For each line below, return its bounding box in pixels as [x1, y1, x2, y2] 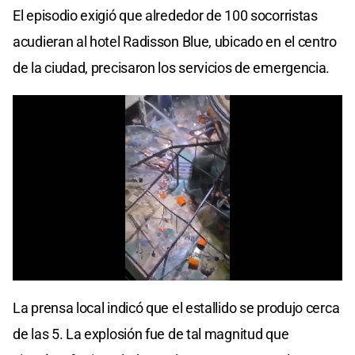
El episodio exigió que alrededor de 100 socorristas [13, 6, 318, 24]
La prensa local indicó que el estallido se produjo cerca [13, 299, 340, 316]
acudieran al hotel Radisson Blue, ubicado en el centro [13, 32, 337, 50]
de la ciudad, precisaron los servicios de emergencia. [13, 59, 330, 76]
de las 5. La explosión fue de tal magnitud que [13, 325, 289, 342]
